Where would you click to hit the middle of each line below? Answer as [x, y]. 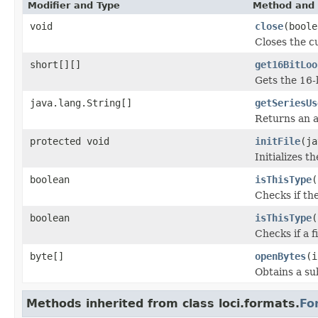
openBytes [280, 256]
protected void [70, 141]
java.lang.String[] [81, 103]
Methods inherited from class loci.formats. [163, 303]
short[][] [55, 64]
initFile [278, 141]
